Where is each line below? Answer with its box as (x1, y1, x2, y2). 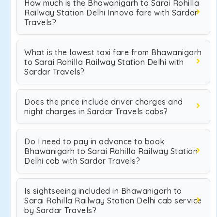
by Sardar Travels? (24, 205, 96, 215)
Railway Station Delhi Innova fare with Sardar (24, 8, 198, 17)
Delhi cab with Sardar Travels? (24, 156, 140, 166)
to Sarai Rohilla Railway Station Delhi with (24, 57, 184, 67)
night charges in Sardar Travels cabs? (24, 107, 168, 116)
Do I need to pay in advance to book (24, 137, 165, 146)
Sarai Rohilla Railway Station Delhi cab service (24, 196, 202, 205)
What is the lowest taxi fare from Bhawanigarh (24, 47, 202, 57)
